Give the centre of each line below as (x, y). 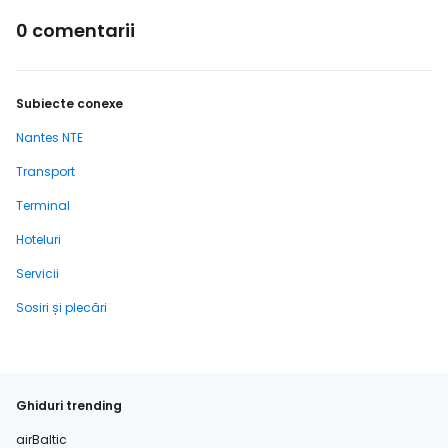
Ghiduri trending (69, 405)
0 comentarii (75, 30)
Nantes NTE (49, 137)
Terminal (43, 205)
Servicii (37, 273)
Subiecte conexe (69, 103)
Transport (45, 171)
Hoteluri (38, 239)
